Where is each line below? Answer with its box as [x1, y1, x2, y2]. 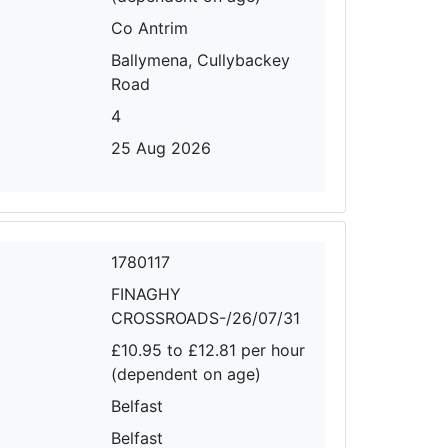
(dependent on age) [111, 363, 262, 384]
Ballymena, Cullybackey [111, 49, 291, 70]
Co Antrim [111, 17, 189, 38]
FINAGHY [111, 283, 182, 304]
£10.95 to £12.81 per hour [111, 339, 306, 360]
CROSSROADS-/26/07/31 [111, 307, 301, 328]
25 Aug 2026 [111, 137, 212, 158]
